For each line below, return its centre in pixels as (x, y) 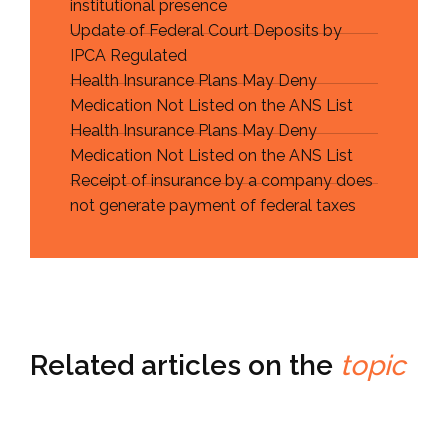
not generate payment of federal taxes (213, 206)
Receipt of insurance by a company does (221, 181)
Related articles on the (185, 366)
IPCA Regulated (128, 56)
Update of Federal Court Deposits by (206, 31)
